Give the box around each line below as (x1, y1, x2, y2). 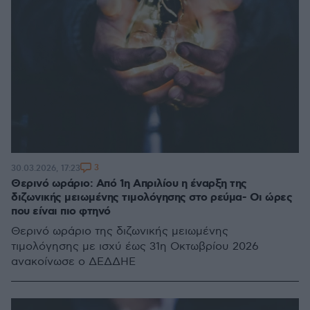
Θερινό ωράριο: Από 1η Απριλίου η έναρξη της (11, 176, 247, 191)
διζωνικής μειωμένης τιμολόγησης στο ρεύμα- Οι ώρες (11, 190, 292, 205)
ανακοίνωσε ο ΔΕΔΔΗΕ (11, 255, 136, 268)
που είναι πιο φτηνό (11, 204, 111, 219)
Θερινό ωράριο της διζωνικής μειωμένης (11, 225, 228, 238)
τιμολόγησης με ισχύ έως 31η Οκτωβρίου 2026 (11, 240, 259, 253)
